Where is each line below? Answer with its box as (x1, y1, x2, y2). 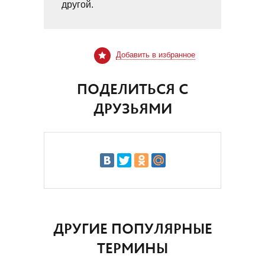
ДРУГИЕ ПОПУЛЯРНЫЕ (53, 219, 212, 238)
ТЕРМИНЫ (97, 238, 168, 257)
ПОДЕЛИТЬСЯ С (77, 79, 188, 98)
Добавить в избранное (115, 50, 195, 59)
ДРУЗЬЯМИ (93, 99, 172, 118)
